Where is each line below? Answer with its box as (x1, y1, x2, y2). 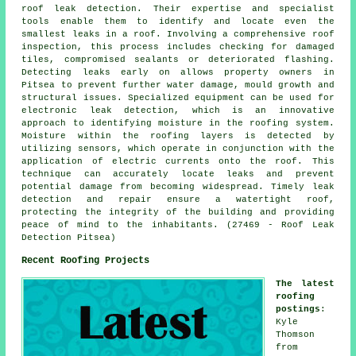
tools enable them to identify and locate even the (21, 17, 335, 27)
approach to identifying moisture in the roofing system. (21, 118, 335, 129)
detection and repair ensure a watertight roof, (21, 195, 335, 205)
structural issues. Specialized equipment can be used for (21, 93, 335, 103)
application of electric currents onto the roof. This (21, 157, 335, 167)
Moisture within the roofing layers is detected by (21, 131, 335, 141)
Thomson (276, 330, 315, 340)
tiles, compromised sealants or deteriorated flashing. (21, 55, 335, 65)
